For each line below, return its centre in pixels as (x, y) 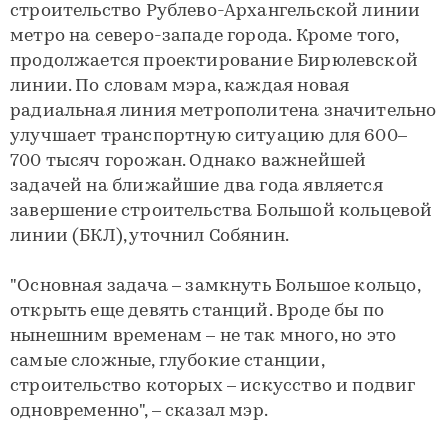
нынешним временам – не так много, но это (203, 336)
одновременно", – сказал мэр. (139, 411)
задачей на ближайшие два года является (196, 186)
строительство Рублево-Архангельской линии (215, 11)
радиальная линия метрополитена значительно (223, 111)
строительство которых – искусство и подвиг (213, 386)
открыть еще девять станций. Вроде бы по (197, 311)
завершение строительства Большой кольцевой (221, 211)
